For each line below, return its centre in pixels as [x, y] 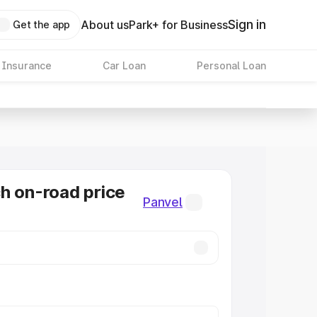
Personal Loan [231, 65]
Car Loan [124, 65]
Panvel [163, 202]
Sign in [247, 24]
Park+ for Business [179, 25]
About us [105, 25]
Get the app [41, 24]
